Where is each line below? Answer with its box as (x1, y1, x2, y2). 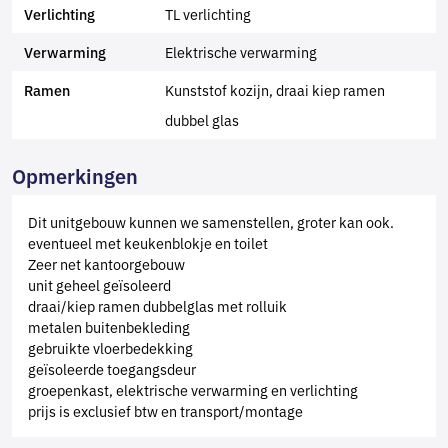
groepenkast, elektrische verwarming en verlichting (28, 379, 358, 400)
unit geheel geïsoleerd (28, 274, 171, 295)
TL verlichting (165, 3, 252, 24)
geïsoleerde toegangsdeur (28, 358, 196, 379)
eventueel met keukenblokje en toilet (28, 232, 268, 253)
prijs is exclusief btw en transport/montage (28, 400, 303, 421)
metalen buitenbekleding (28, 316, 190, 337)
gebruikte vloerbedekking (28, 337, 193, 358)
